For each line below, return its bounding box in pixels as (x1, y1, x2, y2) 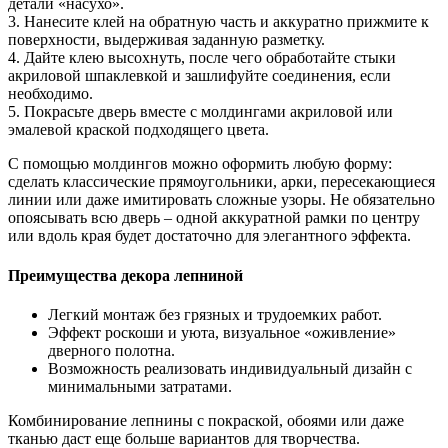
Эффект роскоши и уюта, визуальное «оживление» (48, 323, 396, 341)
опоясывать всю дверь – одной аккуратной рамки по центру (8, 209, 420, 227)
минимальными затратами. (48, 377, 232, 395)
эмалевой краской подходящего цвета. (8, 121, 269, 139)
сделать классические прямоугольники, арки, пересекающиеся (8, 173, 435, 191)
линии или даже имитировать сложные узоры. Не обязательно (8, 191, 435, 209)
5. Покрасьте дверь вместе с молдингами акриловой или (8, 103, 393, 121)
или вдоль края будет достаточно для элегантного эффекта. (8, 227, 411, 245)
